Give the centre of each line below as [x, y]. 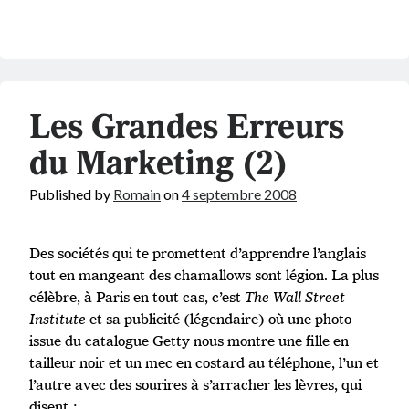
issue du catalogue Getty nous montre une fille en [189, 341]
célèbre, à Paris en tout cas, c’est [137, 297]
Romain [137, 194]
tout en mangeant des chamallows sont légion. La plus [204, 275]
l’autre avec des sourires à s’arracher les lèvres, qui [195, 385]
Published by [71, 194]
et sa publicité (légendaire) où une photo [219, 319]
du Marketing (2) [158, 164]
